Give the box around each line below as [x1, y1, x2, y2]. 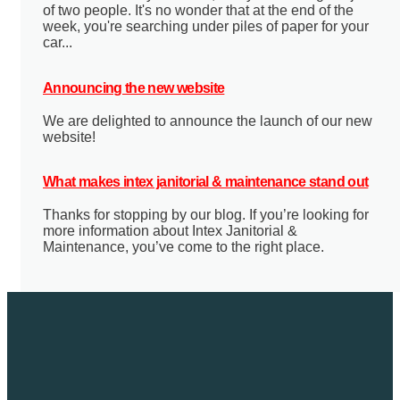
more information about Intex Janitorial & [43, 222, 297, 238]
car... [43, 35, 72, 51]
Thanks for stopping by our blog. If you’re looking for [43, 206, 369, 222]
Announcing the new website [43, 79, 225, 96]
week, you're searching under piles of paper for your [43, 19, 369, 35]
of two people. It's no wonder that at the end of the [43, 3, 354, 19]
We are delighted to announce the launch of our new [43, 112, 372, 129]
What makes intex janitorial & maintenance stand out [43, 173, 369, 189]
